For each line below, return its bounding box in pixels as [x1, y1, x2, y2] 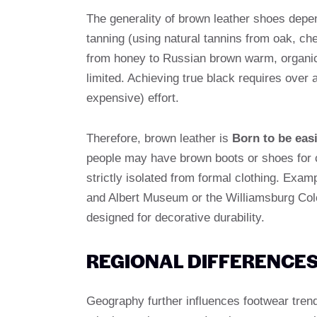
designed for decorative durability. [86, 210, 265, 224]
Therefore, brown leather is [86, 131, 232, 145]
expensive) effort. [86, 91, 179, 105]
